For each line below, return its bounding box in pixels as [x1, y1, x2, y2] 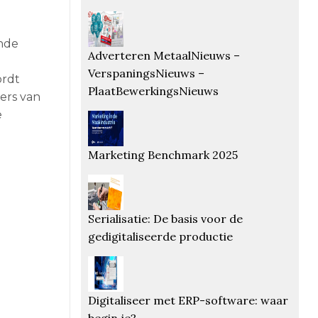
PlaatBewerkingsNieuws [87, 83, 219, 98]
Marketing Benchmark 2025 [87, 147, 238, 162]
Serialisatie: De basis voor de [87, 211, 243, 226]
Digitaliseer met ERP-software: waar [87, 292, 288, 307]
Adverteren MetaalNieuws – [87, 48, 240, 62]
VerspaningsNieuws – [87, 65, 204, 80]
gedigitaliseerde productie [87, 229, 233, 243]
